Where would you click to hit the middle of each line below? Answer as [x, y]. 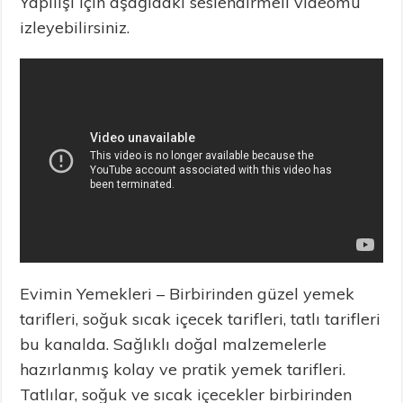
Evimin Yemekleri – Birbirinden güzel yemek [188, 293]
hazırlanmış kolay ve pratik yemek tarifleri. [183, 369]
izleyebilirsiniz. [75, 28]
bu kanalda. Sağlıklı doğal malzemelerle [174, 344]
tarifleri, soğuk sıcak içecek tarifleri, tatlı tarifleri [201, 318]
